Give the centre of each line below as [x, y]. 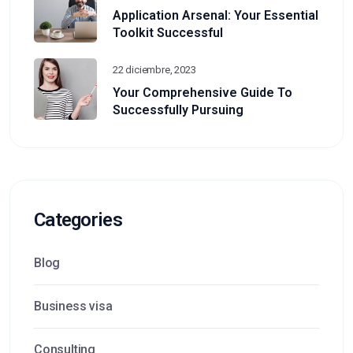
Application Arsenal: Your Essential [216, 15]
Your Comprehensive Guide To [203, 92]
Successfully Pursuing [178, 110]
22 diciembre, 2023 [154, 69]
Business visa [73, 306]
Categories [78, 219]
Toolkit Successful [168, 32]
